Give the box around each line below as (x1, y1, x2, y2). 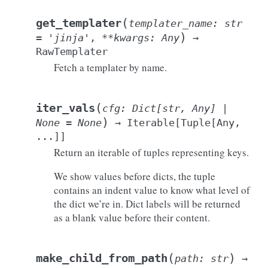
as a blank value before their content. (54, 211, 210, 224)
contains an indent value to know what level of (54, 183, 250, 197)
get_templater (36, 17, 121, 29)
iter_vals (36, 102, 95, 114)
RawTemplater (36, 45, 108, 57)
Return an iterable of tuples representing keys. (54, 145, 249, 159)
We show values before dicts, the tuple (54, 169, 215, 183)
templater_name (129, 17, 212, 29)
